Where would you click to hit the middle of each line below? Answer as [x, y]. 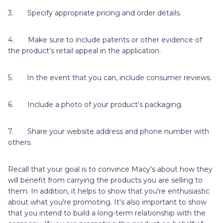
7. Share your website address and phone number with [109, 131]
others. [20, 142]
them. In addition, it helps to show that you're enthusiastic [109, 191]
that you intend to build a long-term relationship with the [107, 213]
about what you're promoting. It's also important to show [107, 202]
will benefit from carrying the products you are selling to [105, 180]
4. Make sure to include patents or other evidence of [105, 40]
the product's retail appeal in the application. [84, 51]
